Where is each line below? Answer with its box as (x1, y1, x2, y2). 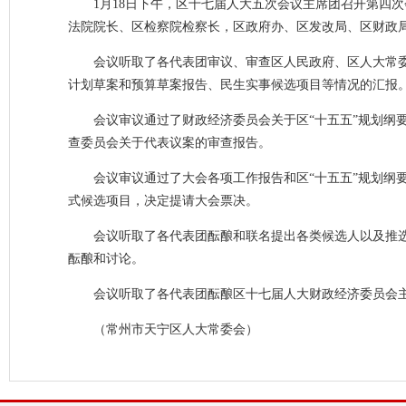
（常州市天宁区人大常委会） (93, 323, 258, 336)
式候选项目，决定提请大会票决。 (68, 194, 258, 208)
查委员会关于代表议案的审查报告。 (68, 136, 271, 150)
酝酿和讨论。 (68, 252, 144, 266)
